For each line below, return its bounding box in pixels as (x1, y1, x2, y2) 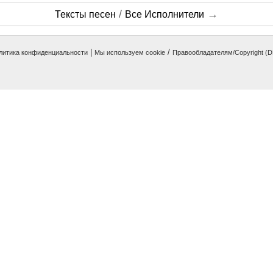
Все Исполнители (125, 9, 204, 19)
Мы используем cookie (94, 49, 165, 56)
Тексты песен (55, 9, 116, 19)
